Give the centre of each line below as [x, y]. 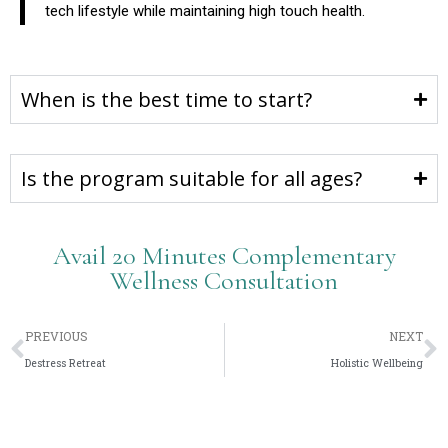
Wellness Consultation [224, 280]
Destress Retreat [65, 362]
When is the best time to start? [166, 99]
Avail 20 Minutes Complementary [224, 255]
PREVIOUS [56, 335]
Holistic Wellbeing [377, 362]
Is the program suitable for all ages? [191, 178]
